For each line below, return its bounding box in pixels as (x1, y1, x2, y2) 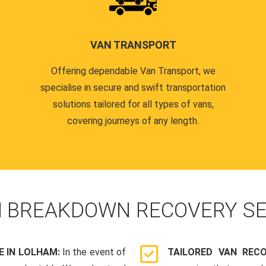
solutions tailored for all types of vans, (52, 99, 214, 110)
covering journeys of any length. (67, 115, 199, 127)
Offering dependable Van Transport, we (50, 65, 216, 77)
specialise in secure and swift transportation (40, 82, 226, 94)
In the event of (62, 246, 126, 258)
